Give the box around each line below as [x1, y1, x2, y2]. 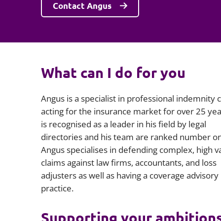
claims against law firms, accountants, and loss [40, 156, 217, 169]
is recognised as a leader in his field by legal [40, 118, 206, 130]
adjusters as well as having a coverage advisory [40, 169, 219, 182]
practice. [40, 182, 74, 194]
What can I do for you [40, 64, 185, 82]
